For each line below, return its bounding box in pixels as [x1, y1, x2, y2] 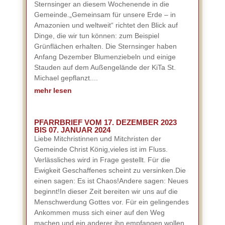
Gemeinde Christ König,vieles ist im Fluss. [34, 145, 168, 153]
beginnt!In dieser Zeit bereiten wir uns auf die [34, 187, 178, 195]
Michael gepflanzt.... [34, 74, 98, 82]
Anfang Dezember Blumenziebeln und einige [34, 53, 176, 61]
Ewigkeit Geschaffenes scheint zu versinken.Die [34, 166, 186, 174]
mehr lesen [34, 86, 72, 94]
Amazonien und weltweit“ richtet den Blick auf [34, 21, 178, 29]
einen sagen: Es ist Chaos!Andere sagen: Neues [34, 177, 188, 185]
